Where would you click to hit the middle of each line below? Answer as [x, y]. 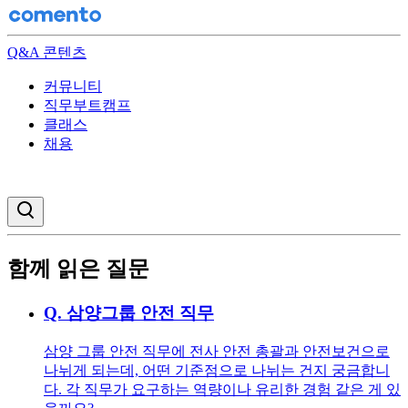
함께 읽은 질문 [78, 268]
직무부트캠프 [87, 105]
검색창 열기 [67, 206]
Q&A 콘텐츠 [47, 52]
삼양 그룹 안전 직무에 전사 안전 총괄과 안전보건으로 [217, 351]
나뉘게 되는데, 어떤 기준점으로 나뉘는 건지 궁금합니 [217, 370]
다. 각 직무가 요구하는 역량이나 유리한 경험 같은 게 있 [222, 389]
